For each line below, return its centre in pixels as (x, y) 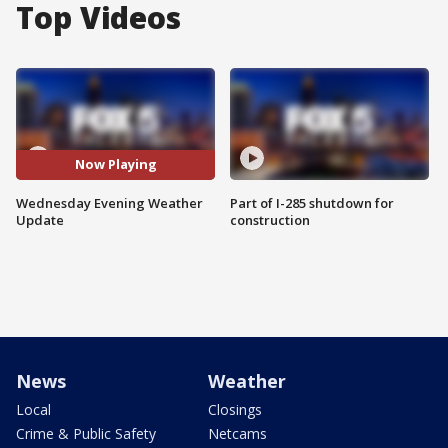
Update (40, 219)
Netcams (237, 433)
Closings (235, 409)
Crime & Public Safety (86, 433)
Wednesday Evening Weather (109, 202)
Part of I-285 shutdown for (312, 202)
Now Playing (115, 164)
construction (270, 219)
